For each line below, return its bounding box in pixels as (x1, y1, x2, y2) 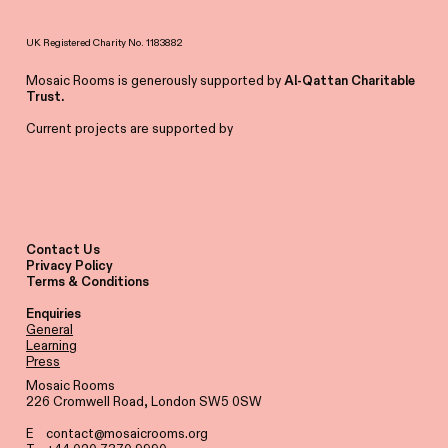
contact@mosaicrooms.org (46, 424, 209, 443)
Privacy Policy (26, 256, 114, 275)
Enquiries (26, 304, 82, 323)
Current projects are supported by (26, 119, 234, 138)
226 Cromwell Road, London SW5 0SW (26, 392, 263, 411)
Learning (26, 336, 78, 355)
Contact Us (26, 240, 101, 259)
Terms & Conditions (26, 272, 150, 291)
